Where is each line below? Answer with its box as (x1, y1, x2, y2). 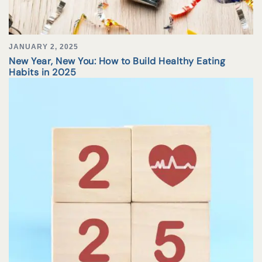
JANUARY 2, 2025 (9, 43, 78, 51)
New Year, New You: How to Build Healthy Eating (9, 55, 225, 68)
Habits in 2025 (9, 66, 76, 79)
